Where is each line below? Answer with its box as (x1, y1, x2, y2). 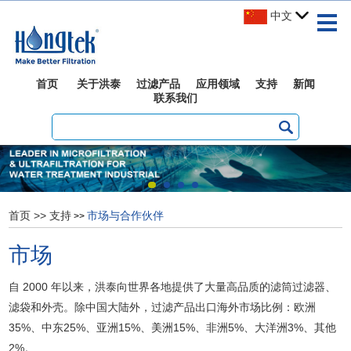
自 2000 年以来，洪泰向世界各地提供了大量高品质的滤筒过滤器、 (9, 280, 337, 294)
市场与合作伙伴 (87, 209, 165, 223)
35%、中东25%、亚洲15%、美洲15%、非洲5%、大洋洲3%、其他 (9, 321, 337, 335)
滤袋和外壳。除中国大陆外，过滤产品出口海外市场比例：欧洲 (9, 301, 317, 314)
